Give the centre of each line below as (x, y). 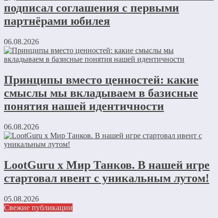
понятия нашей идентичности (84, 106)
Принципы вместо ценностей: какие (101, 80)
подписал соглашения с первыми (91, 8)
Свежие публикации (38, 207)
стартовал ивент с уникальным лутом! (107, 178)
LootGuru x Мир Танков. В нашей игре (107, 165)
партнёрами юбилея (57, 21)
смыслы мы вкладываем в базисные (101, 93)
